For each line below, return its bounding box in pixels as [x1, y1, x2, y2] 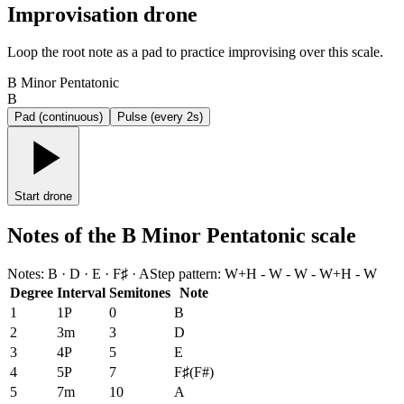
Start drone [14, 189, 72, 204]
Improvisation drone [7, 2, 197, 26]
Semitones [109, 285, 170, 301]
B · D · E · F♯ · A [48, 266, 150, 282]
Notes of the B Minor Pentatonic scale [7, 224, 356, 248]
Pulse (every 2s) [117, 110, 203, 124]
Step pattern [150, 266, 217, 282]
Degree [10, 285, 53, 301]
